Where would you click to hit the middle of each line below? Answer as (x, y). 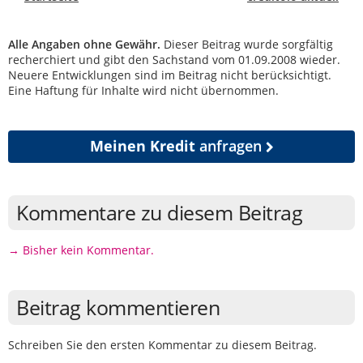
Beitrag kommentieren (118, 307)
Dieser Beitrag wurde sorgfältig (247, 44)
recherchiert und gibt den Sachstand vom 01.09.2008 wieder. (174, 60)
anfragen (230, 146)
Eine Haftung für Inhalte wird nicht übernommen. (143, 90)
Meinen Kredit (142, 146)
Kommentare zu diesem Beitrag (159, 212)
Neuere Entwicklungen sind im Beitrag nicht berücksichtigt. (170, 75)
